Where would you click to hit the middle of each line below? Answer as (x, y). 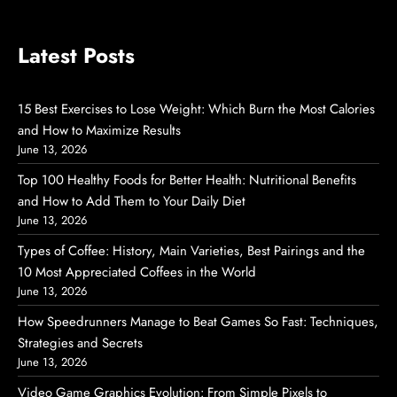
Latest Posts (76, 56)
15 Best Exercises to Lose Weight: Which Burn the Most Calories (196, 109)
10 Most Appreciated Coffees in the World (137, 272)
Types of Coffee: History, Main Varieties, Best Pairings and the (191, 251)
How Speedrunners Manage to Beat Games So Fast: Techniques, (198, 322)
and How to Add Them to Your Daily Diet (132, 202)
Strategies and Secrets (80, 343)
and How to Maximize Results (99, 131)
